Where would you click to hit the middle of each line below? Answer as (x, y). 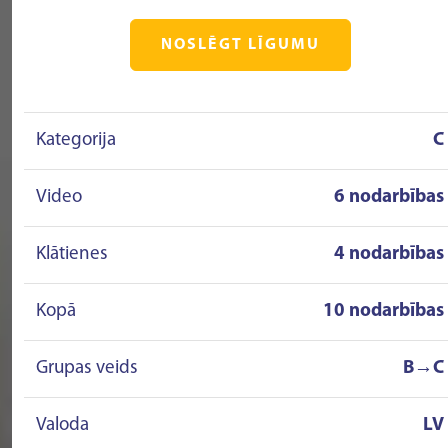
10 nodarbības (383, 311)
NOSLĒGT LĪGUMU (240, 45)
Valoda (62, 425)
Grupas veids (87, 368)
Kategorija (76, 140)
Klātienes (72, 254)
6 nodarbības (389, 197)
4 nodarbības (389, 254)
